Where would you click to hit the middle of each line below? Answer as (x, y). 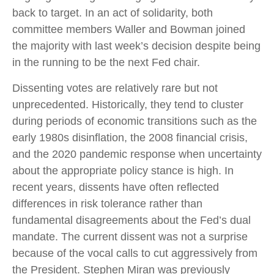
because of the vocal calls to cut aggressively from (135, 254)
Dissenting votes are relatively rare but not (115, 88)
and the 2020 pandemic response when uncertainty (137, 154)
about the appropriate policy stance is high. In (123, 171)
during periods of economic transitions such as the (135, 121)
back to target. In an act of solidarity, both (113, 13)
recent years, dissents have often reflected (116, 187)
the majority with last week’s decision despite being (136, 46)
